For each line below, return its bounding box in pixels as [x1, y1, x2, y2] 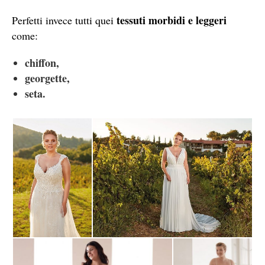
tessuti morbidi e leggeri [117, 12, 227, 28]
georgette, [24, 70, 70, 86]
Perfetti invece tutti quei [12, 12, 117, 27]
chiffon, [24, 54, 59, 70]
